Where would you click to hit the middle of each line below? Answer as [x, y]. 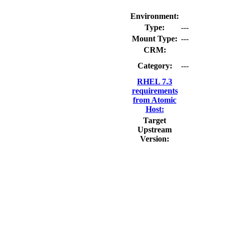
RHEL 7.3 [155, 81]
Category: [155, 65]
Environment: [155, 16]
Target [155, 120]
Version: [155, 139]
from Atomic [155, 100]
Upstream [155, 129]
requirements [155, 90]
